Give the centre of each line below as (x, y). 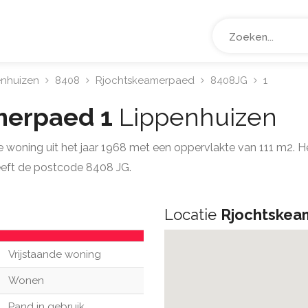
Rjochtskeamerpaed (145, 80)
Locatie (192, 214)
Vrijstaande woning (55, 254)
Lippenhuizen (198, 117)
